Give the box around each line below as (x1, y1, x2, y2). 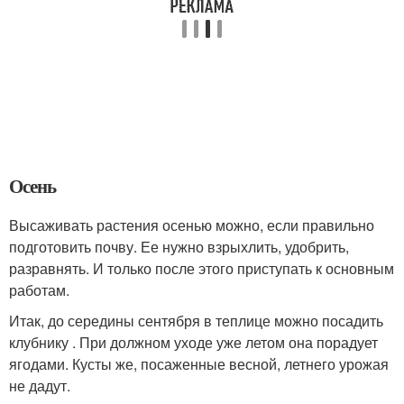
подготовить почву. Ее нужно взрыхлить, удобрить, (9, 236, 349, 257)
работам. (9, 280, 69, 300)
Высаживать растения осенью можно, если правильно (9, 215, 374, 235)
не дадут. (9, 375, 70, 396)
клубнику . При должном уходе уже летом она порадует (9, 332, 378, 353)
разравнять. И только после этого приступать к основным (9, 258, 394, 279)
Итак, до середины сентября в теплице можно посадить (9, 310, 383, 331)
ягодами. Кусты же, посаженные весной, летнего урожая (9, 353, 389, 374)
